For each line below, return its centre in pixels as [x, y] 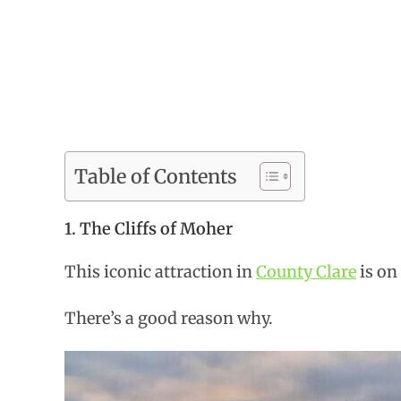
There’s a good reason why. [169, 318]
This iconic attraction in [160, 271]
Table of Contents [156, 176]
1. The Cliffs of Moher [149, 228]
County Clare [306, 271]
